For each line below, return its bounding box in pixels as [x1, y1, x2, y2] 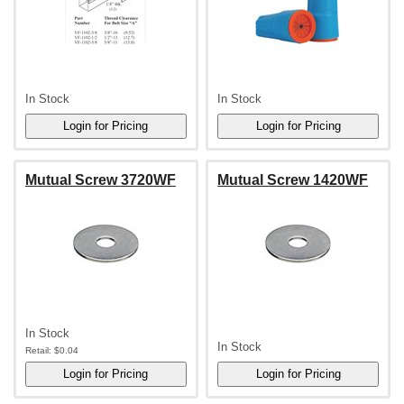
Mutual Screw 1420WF [217, 172, 369, 188]
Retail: [25, 345, 51, 356]
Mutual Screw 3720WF [25, 172, 176, 188]
